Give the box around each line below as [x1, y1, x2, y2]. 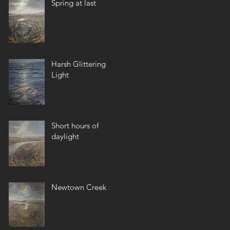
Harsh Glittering [51, 59, 106, 69]
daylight [51, 131, 79, 141]
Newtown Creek [51, 182, 106, 192]
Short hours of [51, 121, 99, 130]
